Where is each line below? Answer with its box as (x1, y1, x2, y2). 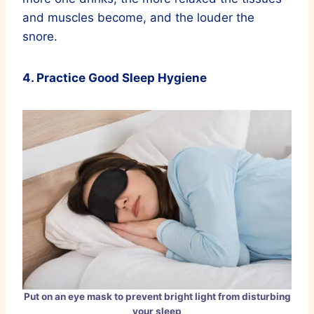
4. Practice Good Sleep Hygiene (22, 71, 207, 86)
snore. (22, 29, 57, 44)
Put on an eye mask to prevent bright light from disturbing (23, 291, 291, 303)
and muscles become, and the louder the (22, 11, 254, 25)
